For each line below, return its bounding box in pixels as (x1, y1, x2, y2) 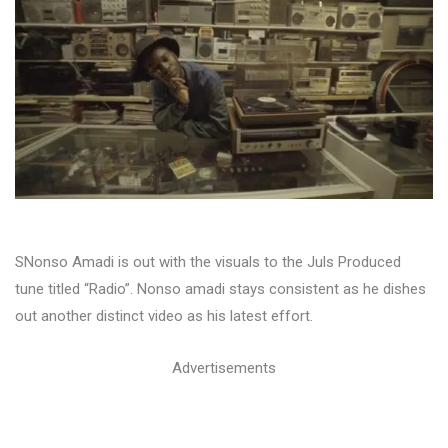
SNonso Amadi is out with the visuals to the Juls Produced (15, 253, 401, 272)
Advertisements (172, 359, 276, 378)
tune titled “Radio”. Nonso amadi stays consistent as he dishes (15, 280, 426, 299)
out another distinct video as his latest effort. (15, 307, 313, 326)
